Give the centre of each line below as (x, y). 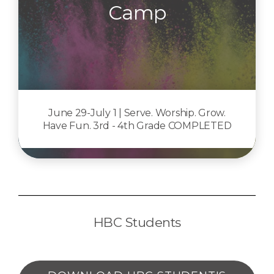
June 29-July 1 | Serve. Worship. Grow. (137, 113)
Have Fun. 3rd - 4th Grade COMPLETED (137, 125)
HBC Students (137, 222)
